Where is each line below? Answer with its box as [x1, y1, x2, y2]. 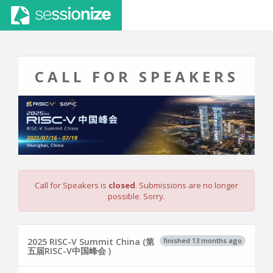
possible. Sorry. [108, 191, 165, 202]
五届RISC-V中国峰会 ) [27, 245, 111, 257]
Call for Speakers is [35, 180, 108, 191]
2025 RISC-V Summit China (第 [27, 236, 154, 247]
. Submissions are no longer [135, 180, 238, 191]
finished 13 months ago [163, 235, 242, 245]
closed [108, 180, 135, 191]
